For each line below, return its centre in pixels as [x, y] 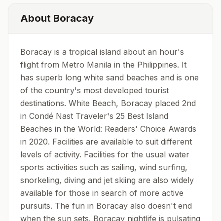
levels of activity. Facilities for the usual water [105, 154]
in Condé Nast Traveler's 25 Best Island [94, 116]
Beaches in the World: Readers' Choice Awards [108, 129]
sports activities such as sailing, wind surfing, [104, 167]
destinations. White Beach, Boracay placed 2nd [108, 103]
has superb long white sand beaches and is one [110, 77]
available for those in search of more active [102, 193]
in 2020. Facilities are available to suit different [106, 142]
